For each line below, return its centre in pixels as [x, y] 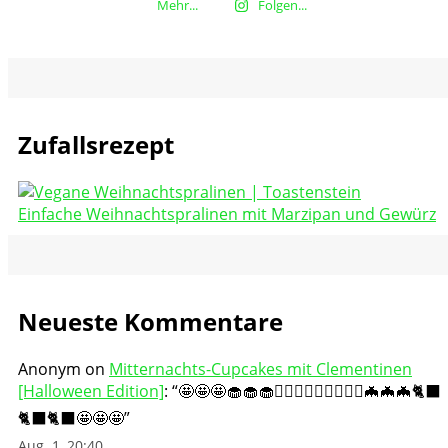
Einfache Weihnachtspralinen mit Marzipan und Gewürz [227, 214]
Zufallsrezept [96, 145]
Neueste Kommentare [150, 321]
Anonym [49, 368]
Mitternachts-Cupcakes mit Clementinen [260, 368]
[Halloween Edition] [91, 390]
